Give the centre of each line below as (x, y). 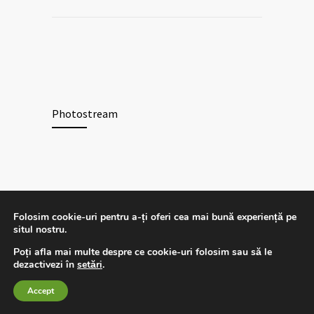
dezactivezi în (45, 265)
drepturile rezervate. (96, 236)
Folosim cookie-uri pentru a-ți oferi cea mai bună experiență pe (155, 217)
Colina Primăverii (192, 227)
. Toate (242, 227)
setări (90, 265)
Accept (41, 291)
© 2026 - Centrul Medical (104, 227)
